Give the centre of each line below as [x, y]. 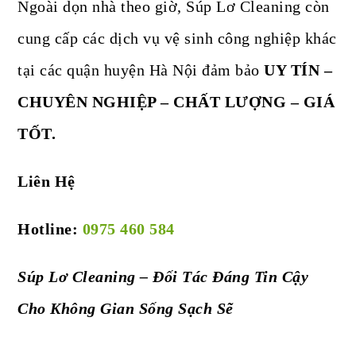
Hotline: [50, 229]
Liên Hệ [46, 182]
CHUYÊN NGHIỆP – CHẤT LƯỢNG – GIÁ [176, 102]
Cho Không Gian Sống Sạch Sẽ [126, 309]
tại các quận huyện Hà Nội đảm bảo [141, 70]
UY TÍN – [298, 70]
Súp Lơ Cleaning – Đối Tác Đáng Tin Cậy [163, 277]
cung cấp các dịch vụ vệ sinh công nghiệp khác [177, 39]
